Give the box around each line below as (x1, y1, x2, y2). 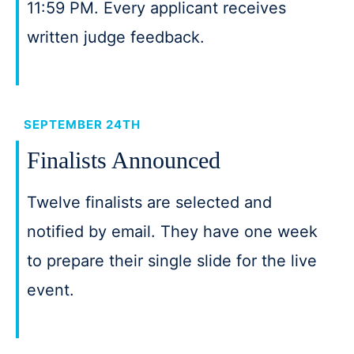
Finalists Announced (27, 147, 220, 173)
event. (27, 281, 74, 299)
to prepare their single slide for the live (27, 251, 317, 270)
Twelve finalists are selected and (27, 193, 272, 212)
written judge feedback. (27, 28, 205, 47)
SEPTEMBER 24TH (24, 117, 141, 132)
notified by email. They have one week (27, 222, 318, 241)
